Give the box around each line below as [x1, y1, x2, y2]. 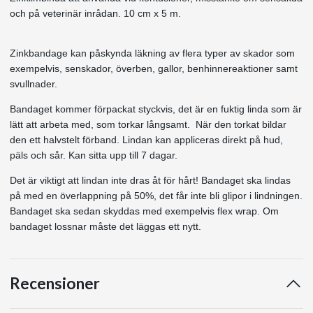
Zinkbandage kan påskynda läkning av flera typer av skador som [10, 47, 295, 59]
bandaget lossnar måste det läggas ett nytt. [10, 220, 201, 232]
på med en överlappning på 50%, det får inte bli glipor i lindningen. [10, 189, 303, 201]
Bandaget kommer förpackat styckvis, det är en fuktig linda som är [10, 103, 302, 115]
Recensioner [10, 274, 100, 293]
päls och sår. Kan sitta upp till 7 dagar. [10, 149, 177, 161]
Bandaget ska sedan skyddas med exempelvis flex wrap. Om [10, 205, 279, 217]
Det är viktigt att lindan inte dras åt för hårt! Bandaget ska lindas [10, 174, 291, 186]
